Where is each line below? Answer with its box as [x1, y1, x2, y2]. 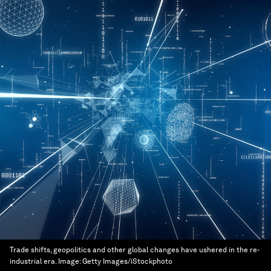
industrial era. [10, 257, 56, 266]
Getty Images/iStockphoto [82, 257, 172, 266]
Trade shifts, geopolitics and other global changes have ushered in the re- [10, 246, 260, 254]
